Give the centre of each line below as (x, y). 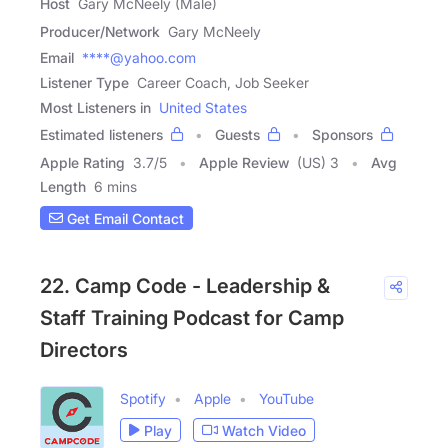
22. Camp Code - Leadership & (185, 286)
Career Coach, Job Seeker (223, 83)
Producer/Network (100, 32)
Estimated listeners (101, 135)
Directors (84, 350)
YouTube (286, 399)
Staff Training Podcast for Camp (192, 318)
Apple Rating (82, 163)
